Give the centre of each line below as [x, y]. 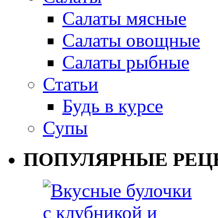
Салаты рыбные [126, 62]
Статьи [71, 84]
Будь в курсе [113, 106]
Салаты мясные [124, 18]
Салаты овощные [131, 40]
